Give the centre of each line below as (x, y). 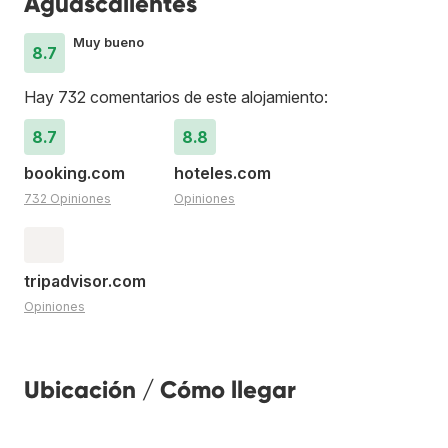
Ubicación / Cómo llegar (160, 389)
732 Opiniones (67, 198)
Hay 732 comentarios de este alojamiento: (176, 96)
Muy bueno (108, 42)
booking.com (74, 172)
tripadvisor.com (85, 280)
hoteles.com (222, 172)
